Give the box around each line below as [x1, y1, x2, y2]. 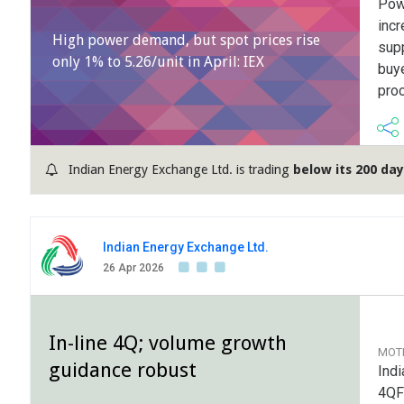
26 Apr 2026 [103, 262, 164, 275]
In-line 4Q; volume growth [49, 331, 287, 355]
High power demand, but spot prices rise [52, 32, 320, 50]
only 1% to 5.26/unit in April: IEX [52, 53, 264, 71]
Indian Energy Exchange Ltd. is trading [65, 162, 293, 178]
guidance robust [49, 358, 197, 382]
